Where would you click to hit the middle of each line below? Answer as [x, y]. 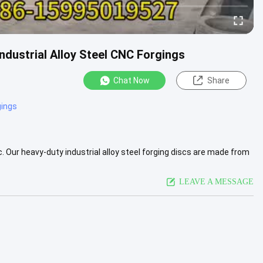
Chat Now [131, 80]
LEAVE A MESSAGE [216, 181]
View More [31, 163]
